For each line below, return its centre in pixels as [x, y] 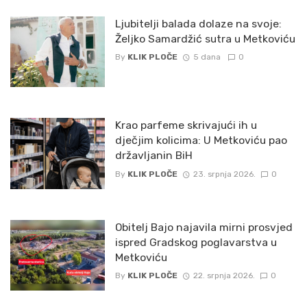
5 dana [208, 57]
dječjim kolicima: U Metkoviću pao [201, 140]
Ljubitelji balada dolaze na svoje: [198, 23]
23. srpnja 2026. [224, 174]
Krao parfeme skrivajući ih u [186, 125]
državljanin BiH [153, 156]
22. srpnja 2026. [224, 276]
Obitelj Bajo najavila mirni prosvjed [204, 227]
